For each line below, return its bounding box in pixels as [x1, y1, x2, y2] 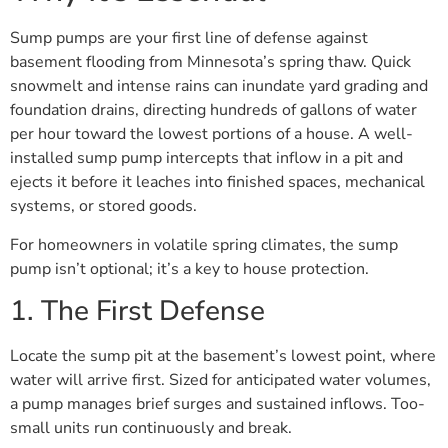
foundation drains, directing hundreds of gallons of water [10, 99, 417, 122]
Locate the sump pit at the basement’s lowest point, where [10, 345, 436, 368]
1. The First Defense [10, 292, 265, 331]
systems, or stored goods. [10, 195, 197, 218]
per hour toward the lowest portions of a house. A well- [10, 123, 413, 146]
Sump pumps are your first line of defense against [10, 27, 368, 50]
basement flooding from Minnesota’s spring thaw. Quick [10, 51, 411, 74]
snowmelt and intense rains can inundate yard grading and [10, 75, 428, 98]
